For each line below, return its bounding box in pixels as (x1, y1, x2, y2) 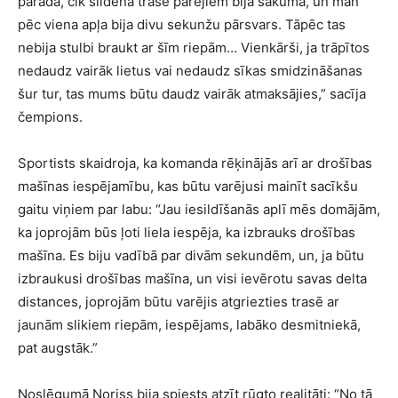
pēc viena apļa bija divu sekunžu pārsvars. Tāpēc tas (18, 16, 346, 33)
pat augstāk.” (18, 339, 98, 356)
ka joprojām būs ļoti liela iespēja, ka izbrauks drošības (18, 224, 355, 241)
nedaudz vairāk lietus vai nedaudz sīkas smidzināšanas (18, 62, 362, 79)
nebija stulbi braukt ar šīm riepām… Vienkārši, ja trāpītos (18, 39, 370, 56)
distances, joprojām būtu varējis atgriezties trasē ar (18, 293, 339, 310)
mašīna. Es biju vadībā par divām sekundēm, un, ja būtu (18, 247, 364, 264)
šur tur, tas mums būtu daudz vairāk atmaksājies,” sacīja (18, 85, 366, 102)
